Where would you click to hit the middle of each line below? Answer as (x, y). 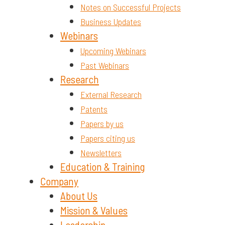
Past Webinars (105, 65)
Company (59, 181)
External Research (111, 94)
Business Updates (111, 21)
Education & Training (102, 166)
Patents (94, 109)
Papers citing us (108, 138)
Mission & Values (94, 210)
